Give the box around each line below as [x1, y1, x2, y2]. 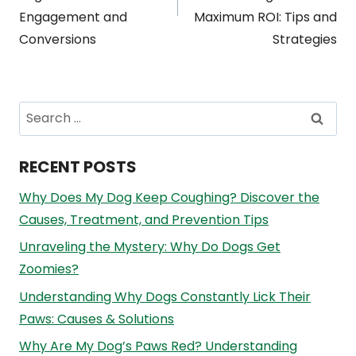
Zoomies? [19, 260, 79, 279]
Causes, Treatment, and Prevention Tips [19, 210, 269, 229]
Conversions [19, 29, 96, 48]
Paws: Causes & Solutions [19, 309, 174, 328]
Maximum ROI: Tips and [194, 7, 337, 26]
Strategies [273, 29, 337, 48]
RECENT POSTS [19, 155, 137, 178]
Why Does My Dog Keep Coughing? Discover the [19, 188, 319, 207]
